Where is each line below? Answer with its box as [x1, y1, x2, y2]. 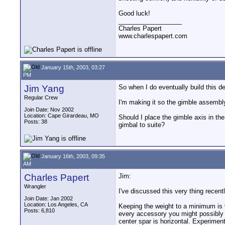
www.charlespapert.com [119, 32, 187, 40]
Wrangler [24, 183, 46, 189]
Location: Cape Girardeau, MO [24, 113, 99, 119]
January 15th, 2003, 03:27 [40, 64, 105, 70]
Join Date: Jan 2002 [24, 195, 73, 201]
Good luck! [119, 10, 150, 17]
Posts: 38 [24, 119, 47, 125]
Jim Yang [24, 83, 64, 94]
